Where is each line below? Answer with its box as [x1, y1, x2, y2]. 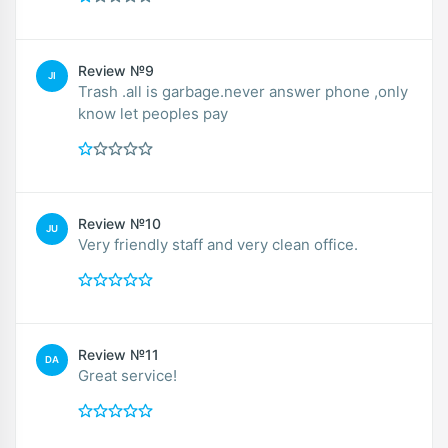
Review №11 [78, 345, 159, 363]
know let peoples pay [78, 103, 228, 123]
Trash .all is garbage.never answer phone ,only [78, 81, 408, 101]
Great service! [78, 365, 177, 385]
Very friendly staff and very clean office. [78, 234, 358, 254]
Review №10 [78, 214, 161, 232]
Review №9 [78, 61, 154, 79]
